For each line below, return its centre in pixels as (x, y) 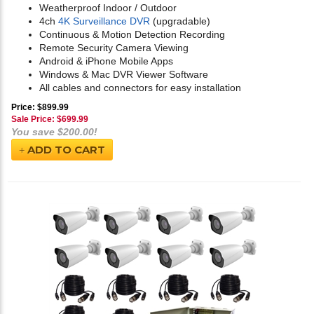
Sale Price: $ (36, 120)
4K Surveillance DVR (104, 21)
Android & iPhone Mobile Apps (106, 61)
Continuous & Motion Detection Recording (132, 35)
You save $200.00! (54, 132)
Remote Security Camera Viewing (114, 48)
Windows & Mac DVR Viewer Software (124, 75)
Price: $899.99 (40, 108)
